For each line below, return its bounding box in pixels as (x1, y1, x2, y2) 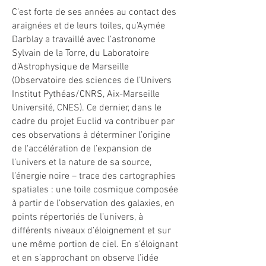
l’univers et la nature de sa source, (12, 157, 151, 169)
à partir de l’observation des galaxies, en (12, 198, 175, 210)
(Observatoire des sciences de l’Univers (12, 75, 172, 87)
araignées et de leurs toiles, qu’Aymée (12, 20, 165, 32)
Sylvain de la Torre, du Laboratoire (12, 47, 149, 59)
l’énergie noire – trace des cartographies (12, 170, 176, 182)
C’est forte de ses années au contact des (12, 7, 176, 18)
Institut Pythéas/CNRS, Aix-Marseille (12, 88, 160, 100)
